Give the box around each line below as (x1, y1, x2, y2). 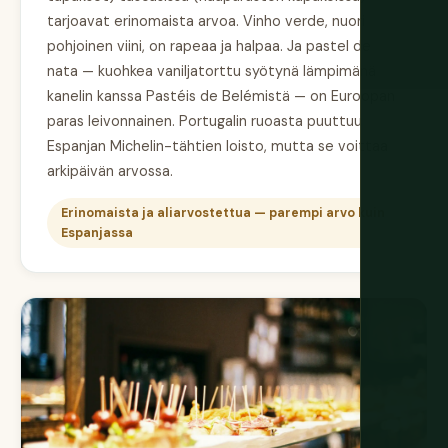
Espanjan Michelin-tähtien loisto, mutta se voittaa (47, 136, 388, 155)
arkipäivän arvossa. (47, 161, 173, 180)
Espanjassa (61, 224, 133, 241)
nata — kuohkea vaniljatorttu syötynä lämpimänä (47, 61, 376, 80)
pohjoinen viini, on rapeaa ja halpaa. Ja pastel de (47, 36, 371, 55)
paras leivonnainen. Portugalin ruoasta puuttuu (47, 111, 362, 130)
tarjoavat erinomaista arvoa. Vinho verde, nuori (47, 11, 365, 30)
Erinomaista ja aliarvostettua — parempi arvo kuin (61, 204, 385, 221)
